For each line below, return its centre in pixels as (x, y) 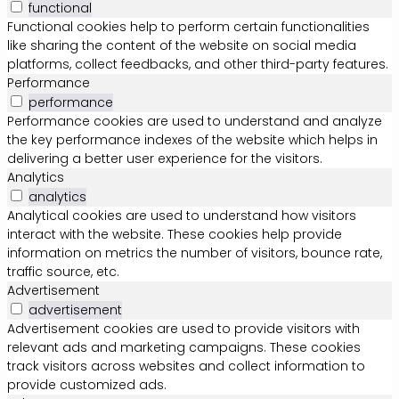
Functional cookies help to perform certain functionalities (188, 26)
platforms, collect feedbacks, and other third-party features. (198, 64)
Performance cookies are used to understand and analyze (195, 121)
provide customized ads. (87, 384)
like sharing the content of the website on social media (182, 45)
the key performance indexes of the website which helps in (192, 139)
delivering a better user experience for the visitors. (165, 158)
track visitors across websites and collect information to (186, 366)
